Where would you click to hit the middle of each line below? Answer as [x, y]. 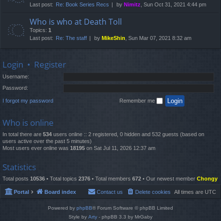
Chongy [207, 178]
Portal [21, 192]
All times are [189, 192]
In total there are [23, 134]
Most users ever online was [36, 148]
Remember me [138, 100]
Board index [60, 192]
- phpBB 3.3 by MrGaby [125, 217]
